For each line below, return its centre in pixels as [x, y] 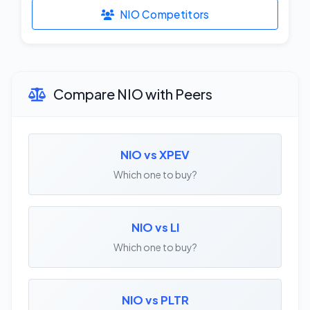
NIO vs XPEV [155, 155]
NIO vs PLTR [155, 300]
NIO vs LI [155, 228]
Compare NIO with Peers [132, 94]
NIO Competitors [164, 14]
